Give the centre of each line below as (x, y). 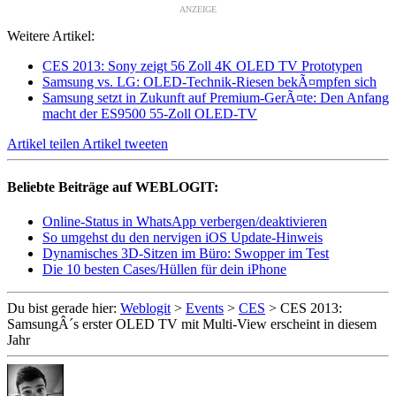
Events (205, 308)
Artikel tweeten (125, 143)
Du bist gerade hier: (64, 308)
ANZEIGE (198, 9)
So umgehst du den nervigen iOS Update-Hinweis (183, 238)
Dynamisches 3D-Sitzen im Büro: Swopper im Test (186, 254)
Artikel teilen (45, 143)
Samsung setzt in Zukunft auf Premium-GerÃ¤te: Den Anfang (216, 97)
